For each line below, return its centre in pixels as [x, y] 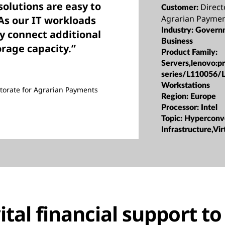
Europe [203, 96]
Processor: [181, 107]
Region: [176, 96]
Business [177, 41]
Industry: [179, 30]
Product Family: [190, 52]
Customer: [181, 7]
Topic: [173, 118]
